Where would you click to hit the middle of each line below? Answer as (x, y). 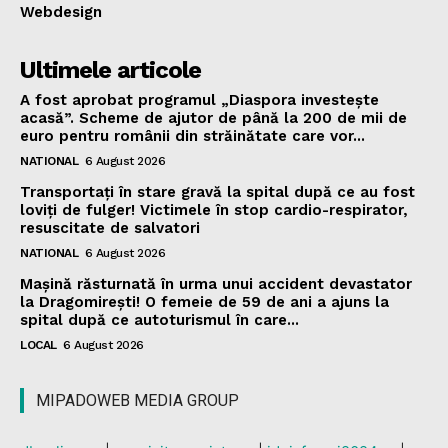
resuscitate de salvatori (110, 228)
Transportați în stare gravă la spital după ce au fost (217, 192)
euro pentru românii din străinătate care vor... (192, 136)
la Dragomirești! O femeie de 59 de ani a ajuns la (204, 302)
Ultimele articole (110, 70)
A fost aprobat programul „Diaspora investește (199, 100)
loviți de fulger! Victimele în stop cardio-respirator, (214, 210)
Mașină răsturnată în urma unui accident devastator (216, 284)
